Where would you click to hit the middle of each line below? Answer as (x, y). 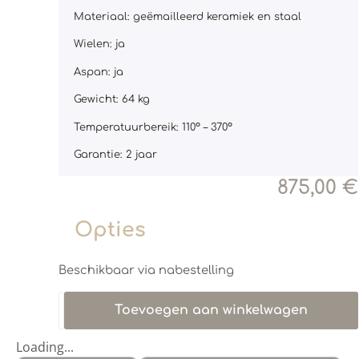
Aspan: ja (99, 72)
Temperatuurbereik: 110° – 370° (153, 127)
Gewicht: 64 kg (112, 100)
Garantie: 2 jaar (115, 154)
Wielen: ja (99, 44)
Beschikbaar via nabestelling (146, 270)
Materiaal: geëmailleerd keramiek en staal (188, 16)
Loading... (45, 347)
